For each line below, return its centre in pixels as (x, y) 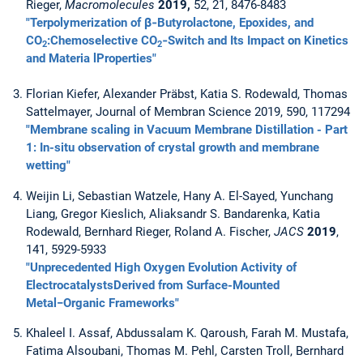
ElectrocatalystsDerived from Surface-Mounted (153, 285)
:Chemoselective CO (102, 41)
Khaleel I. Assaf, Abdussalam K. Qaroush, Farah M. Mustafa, (187, 333)
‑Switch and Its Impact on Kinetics (255, 41)
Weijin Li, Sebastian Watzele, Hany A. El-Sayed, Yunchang (179, 196)
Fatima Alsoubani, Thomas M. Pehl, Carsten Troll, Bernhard (185, 350)
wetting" (48, 166)
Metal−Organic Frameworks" (102, 303)
